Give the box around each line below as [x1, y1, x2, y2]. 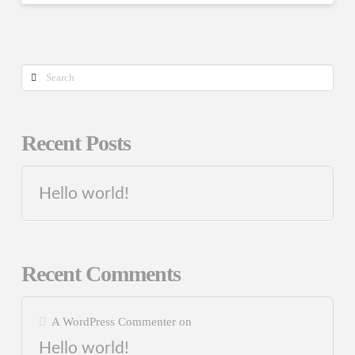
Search [20, 67, 61, 84]
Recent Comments [21, 261, 181, 286]
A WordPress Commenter [51, 315, 176, 329]
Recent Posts [21, 131, 131, 156]
